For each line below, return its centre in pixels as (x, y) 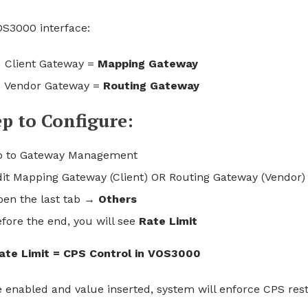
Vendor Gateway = (53, 85)
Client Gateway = (50, 63)
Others (118, 199)
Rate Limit (168, 221)
